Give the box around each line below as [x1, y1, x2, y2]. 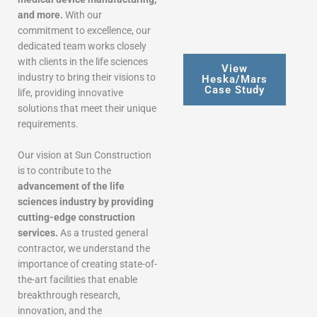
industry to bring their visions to [18, 71, 156, 83]
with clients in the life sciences [18, 56, 148, 67]
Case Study [204, 83, 265, 96]
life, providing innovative [18, 87, 123, 98]
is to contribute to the [18, 164, 111, 176]
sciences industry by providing [18, 195, 154, 207]
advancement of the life [18, 180, 125, 192]
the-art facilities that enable [18, 273, 137, 285]
